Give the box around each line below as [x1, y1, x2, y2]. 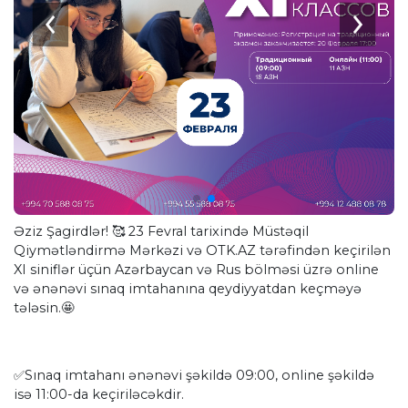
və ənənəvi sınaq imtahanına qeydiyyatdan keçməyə [14, 280, 362, 298]
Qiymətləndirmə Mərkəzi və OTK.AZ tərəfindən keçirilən [14, 242, 391, 260]
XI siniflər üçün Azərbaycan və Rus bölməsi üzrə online [14, 261, 379, 279]
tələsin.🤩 [14, 300, 74, 317]
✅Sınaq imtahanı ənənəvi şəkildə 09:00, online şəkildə [14, 367, 374, 384]
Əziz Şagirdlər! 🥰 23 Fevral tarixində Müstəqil [14, 223, 309, 240]
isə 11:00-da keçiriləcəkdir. [14, 386, 188, 403]
